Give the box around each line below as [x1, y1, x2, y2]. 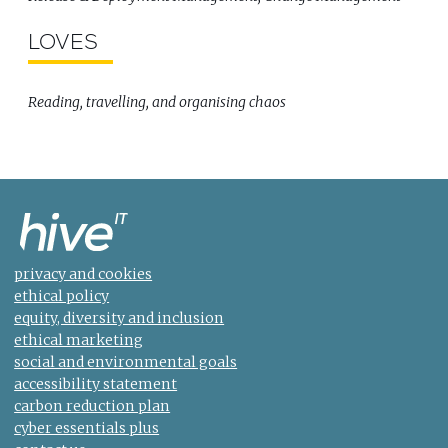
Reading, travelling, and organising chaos [28, 92, 287, 111]
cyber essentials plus [14, 418, 160, 437]
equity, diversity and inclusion [14, 308, 225, 327]
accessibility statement [14, 374, 178, 393]
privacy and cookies [14, 264, 153, 283]
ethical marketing [14, 330, 144, 349]
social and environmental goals [14, 352, 238, 371]
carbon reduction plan [14, 396, 171, 415]
